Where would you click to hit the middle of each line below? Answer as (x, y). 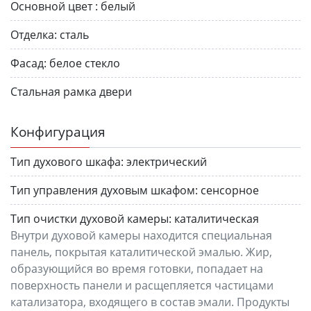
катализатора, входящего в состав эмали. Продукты (150, 302)
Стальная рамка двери (71, 91)
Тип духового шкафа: (67, 161)
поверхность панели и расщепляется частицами (142, 285)
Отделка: (34, 34)
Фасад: (28, 63)
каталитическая (217, 218)
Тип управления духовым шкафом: (104, 190)
